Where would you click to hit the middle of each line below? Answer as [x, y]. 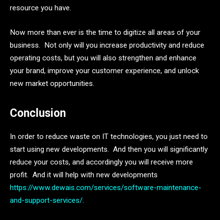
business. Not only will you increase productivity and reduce [107, 45]
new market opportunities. [52, 83]
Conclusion [38, 113]
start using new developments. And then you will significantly [109, 149]
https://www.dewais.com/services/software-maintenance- [106, 187]
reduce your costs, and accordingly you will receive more [101, 162]
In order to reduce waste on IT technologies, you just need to [109, 136]
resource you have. [41, 8]
